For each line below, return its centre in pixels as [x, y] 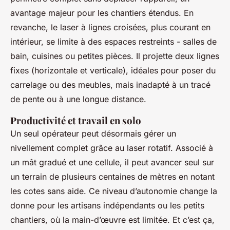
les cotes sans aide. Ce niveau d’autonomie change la [114, 191]
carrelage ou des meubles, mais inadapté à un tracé [110, 84]
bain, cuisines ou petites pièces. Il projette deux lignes [115, 56]
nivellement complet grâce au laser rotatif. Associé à [112, 148]
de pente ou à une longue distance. [78, 99]
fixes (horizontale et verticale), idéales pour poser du [113, 70]
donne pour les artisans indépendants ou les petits [107, 205]
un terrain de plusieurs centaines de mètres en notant [112, 176]
